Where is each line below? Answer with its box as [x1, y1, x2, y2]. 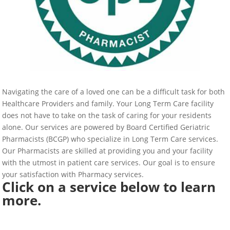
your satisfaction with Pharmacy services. [2, 169, 146, 180]
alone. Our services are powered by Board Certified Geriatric [2, 122, 210, 132]
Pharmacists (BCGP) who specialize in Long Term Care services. [2, 134, 221, 144]
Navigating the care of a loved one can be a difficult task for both [2, 87, 225, 97]
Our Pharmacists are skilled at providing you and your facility [2, 146, 213, 156]
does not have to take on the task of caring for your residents [2, 110, 212, 121]
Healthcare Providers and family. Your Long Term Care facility [2, 99, 214, 109]
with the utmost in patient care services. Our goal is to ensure [2, 158, 216, 168]
